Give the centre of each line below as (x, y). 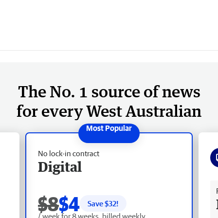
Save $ (98, 203)
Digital (60, 166)
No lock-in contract (69, 153)
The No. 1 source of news (109, 91)
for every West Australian (109, 110)
